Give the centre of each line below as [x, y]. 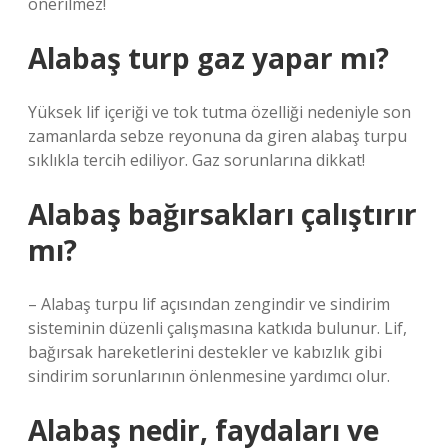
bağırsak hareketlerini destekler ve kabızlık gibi [205, 352]
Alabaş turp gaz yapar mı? [208, 58]
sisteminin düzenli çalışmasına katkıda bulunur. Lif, [217, 328]
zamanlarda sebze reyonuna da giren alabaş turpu [217, 136]
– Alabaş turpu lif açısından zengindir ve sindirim [209, 304]
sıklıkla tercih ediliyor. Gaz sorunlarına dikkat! [196, 160]
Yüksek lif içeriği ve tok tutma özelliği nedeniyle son [219, 112]
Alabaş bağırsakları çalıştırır [222, 214]
